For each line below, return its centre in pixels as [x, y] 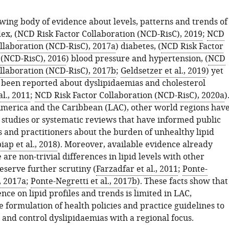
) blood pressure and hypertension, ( [137, 59]
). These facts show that [182, 181]
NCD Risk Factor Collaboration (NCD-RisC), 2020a [129, 96]
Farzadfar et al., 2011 [137, 169]
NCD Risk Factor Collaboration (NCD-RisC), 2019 [110, 34]
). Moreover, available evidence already [135, 145]
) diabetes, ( [138, 47]
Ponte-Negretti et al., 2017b [84, 181]
